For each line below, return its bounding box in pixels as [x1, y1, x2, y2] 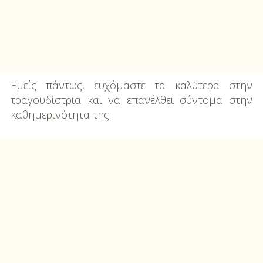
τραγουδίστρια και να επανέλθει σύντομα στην [10, 93, 253, 107]
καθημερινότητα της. [10, 107, 111, 122]
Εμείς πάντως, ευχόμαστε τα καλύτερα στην [10, 78, 253, 93]
